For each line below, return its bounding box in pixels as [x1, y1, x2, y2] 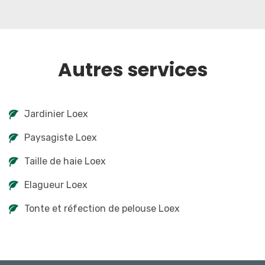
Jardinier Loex [24, 108, 88, 119]
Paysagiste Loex [24, 132, 97, 143]
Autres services [57, 56, 208, 83]
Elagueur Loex [24, 179, 88, 190]
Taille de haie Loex [24, 156, 106, 167]
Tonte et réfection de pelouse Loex [24, 203, 180, 214]
